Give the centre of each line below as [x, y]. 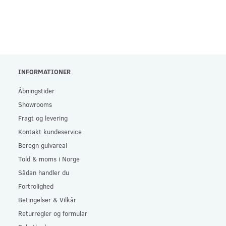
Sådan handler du [44, 172]
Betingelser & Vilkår [47, 199]
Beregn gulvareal [43, 145]
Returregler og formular [53, 213]
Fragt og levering [43, 118]
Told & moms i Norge [49, 158]
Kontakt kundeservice [50, 131]
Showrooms [35, 104]
